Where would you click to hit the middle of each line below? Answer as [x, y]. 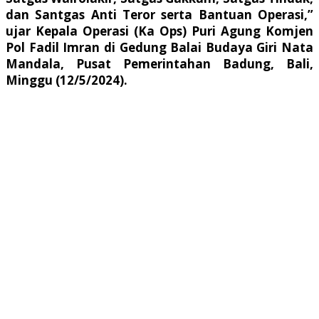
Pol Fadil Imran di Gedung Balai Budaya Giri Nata [159, 48]
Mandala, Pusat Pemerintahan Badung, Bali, [159, 64]
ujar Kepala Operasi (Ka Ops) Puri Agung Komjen [159, 31]
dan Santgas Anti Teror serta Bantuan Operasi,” [159, 15]
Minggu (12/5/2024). [67, 80]
